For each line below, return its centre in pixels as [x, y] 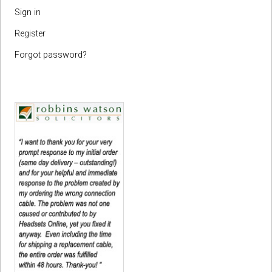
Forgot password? [51, 55]
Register [30, 34]
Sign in [28, 13]
